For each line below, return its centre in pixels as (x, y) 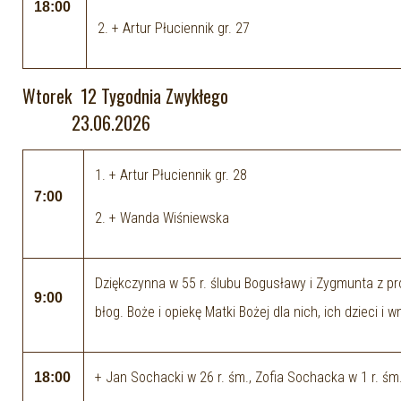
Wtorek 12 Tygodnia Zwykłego (148, 96)
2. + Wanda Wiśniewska (162, 218)
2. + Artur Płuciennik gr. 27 (174, 28)
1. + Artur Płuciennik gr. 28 (171, 175)
